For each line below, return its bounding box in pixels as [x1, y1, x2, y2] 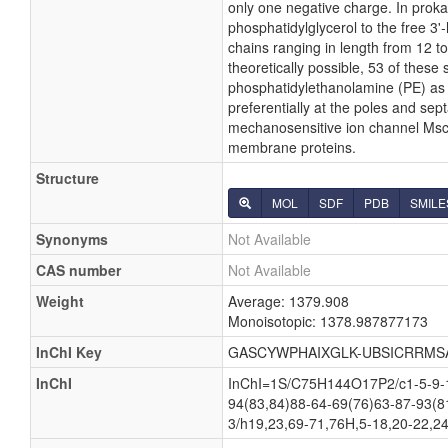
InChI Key [36, 342, 102, 362]
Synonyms [36, 229, 108, 249]
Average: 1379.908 [228, 291, 349, 311]
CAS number [36, 260, 121, 280]
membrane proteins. [228, 137, 356, 157]
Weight [36, 291, 84, 311]
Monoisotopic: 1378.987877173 [228, 311, 428, 331]
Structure [36, 168, 99, 188]
